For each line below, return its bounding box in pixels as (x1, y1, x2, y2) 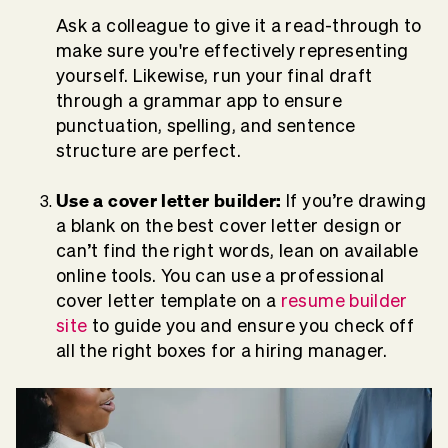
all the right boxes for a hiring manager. (56, 341, 393, 361)
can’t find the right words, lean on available (56, 241, 419, 261)
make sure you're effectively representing (56, 41, 409, 61)
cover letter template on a (56, 291, 281, 311)
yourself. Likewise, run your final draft (56, 66, 373, 86)
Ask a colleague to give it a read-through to (56, 16, 422, 36)
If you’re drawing (286, 191, 427, 211)
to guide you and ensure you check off (87, 316, 415, 336)
